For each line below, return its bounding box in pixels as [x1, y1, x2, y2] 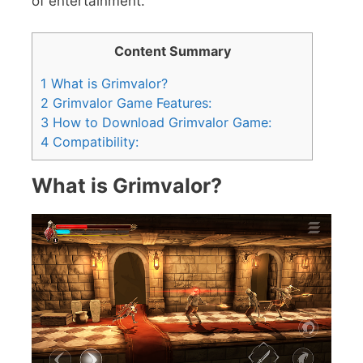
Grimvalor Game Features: [49, 94, 211, 111]
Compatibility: [49, 133, 139, 150]
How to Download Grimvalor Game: [49, 113, 271, 130]
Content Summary [113, 42, 231, 59]
